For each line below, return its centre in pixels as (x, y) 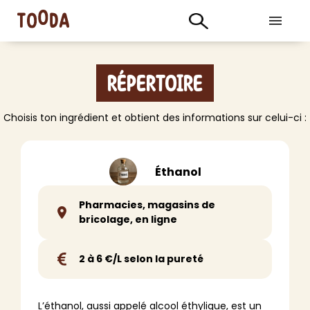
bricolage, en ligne (128, 219)
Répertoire (155, 84)
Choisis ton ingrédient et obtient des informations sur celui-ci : (155, 118)
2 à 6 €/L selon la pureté (141, 259)
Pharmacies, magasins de (147, 205)
